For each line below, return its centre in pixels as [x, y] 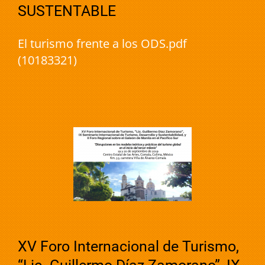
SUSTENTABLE [67, 11]
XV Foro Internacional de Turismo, [128, 247]
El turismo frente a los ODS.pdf [102, 44]
